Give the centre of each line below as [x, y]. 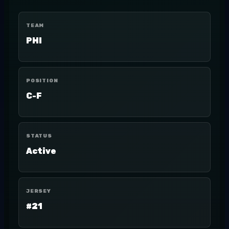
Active [41, 151]
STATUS [39, 136]
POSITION [42, 81]
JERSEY [39, 191]
